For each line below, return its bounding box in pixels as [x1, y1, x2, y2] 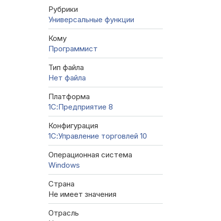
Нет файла [48, 73, 86, 83]
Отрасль [48, 208, 79, 218]
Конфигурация [48, 121, 98, 131]
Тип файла [48, 63, 84, 73]
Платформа [48, 92, 90, 102]
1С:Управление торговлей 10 [48, 131, 147, 141]
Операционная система [48, 150, 132, 160]
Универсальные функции [48, 15, 134, 25]
